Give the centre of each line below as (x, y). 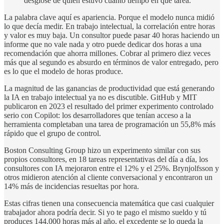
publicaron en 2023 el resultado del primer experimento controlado (109, 106)
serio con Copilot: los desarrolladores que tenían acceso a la (97, 115)
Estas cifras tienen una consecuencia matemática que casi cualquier (109, 203)
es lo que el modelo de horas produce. (63, 71)
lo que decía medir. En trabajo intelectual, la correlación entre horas (109, 26)
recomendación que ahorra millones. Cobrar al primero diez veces (107, 53)
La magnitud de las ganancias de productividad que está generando (109, 88)
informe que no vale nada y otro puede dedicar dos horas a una (103, 44)
